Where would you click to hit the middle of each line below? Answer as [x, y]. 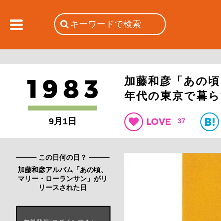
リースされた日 [63, 187]
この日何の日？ [63, 157]
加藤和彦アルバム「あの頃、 [63, 170]
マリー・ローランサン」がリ [63, 179]
